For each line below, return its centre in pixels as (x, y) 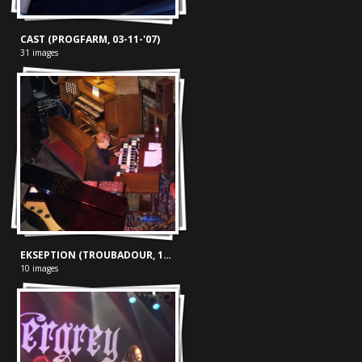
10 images (39, 269)
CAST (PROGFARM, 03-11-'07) (90, 39)
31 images (39, 52)
